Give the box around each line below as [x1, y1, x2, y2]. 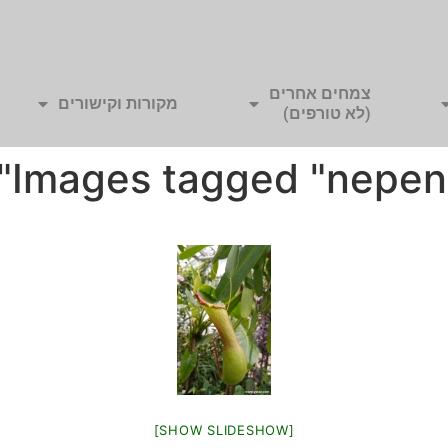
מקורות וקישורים [58, 94, 179, 114]
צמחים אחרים [268, 84, 371, 104]
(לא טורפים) [282, 104, 371, 124]
